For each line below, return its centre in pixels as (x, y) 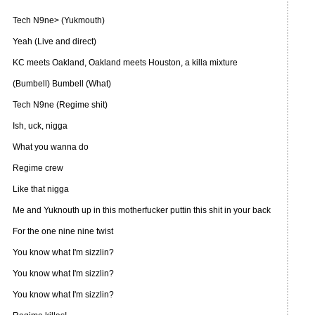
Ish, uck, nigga (40, 126)
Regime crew (38, 168)
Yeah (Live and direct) (54, 41)
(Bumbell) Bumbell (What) (62, 84)
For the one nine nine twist (63, 231)
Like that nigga (41, 189)
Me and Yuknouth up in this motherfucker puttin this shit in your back (142, 210)
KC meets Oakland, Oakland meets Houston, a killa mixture (125, 63)
